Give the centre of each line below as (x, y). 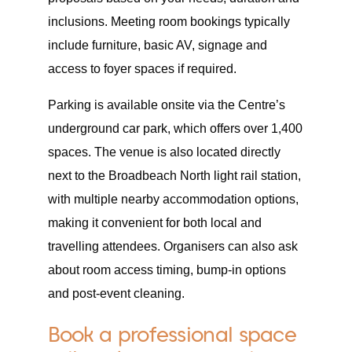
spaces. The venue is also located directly (164, 152)
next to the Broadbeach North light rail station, (174, 175)
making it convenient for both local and (154, 222)
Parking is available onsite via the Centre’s (166, 104)
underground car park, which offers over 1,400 (175, 128)
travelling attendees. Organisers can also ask (172, 246)
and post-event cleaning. (116, 293)
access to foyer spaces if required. (142, 68)
